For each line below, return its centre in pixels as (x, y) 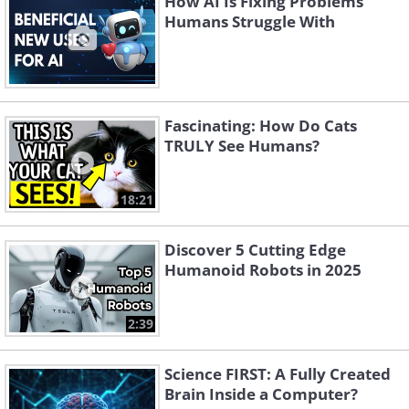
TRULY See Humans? (242, 146)
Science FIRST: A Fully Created (278, 374)
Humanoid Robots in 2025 (263, 270)
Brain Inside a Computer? (261, 394)
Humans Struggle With (250, 22)
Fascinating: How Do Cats (261, 126)
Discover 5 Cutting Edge (255, 250)
